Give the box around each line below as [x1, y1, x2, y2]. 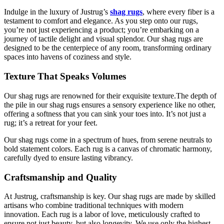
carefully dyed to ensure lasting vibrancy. [4, 153, 133, 162]
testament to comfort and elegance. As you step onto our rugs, [4, 16, 198, 25]
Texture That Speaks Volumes [4, 71, 126, 82]
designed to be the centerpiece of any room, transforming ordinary [4, 43, 211, 52]
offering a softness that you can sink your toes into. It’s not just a [4, 109, 206, 118]
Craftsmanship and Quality [4, 171, 117, 182]
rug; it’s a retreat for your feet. [4, 118, 97, 127]
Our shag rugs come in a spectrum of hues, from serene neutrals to [4, 135, 212, 144]
